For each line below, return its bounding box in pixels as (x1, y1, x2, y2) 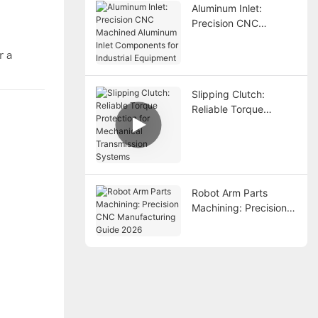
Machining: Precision (191, 201, 287, 214)
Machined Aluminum (191, 31, 285, 44)
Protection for (191, 117, 255, 130)
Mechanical (191, 132, 244, 145)
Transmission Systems (191, 147, 294, 160)
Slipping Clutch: (191, 87, 265, 100)
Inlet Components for (191, 46, 289, 59)
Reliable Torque (191, 102, 263, 115)
